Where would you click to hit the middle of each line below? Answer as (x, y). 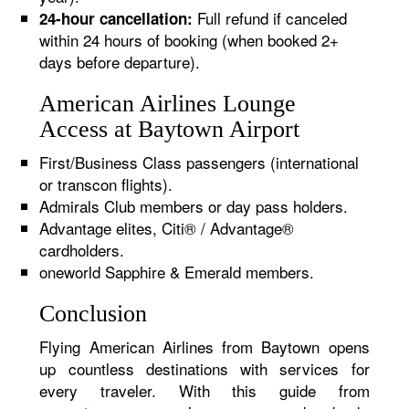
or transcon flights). (106, 184)
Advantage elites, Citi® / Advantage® (167, 228)
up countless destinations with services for (204, 368)
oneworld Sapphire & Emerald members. (177, 272)
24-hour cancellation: (116, 18)
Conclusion (94, 314)
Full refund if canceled (270, 18)
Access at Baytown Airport (170, 129)
